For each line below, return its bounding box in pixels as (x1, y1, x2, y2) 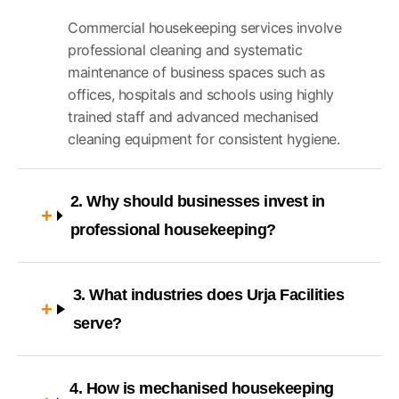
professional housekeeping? (69, 221, 276, 240)
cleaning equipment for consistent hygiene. (68, 130, 339, 149)
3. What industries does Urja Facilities (72, 286, 345, 305)
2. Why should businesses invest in (69, 192, 325, 211)
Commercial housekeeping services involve (68, 19, 341, 37)
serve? (72, 314, 122, 333)
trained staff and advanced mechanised (68, 108, 319, 126)
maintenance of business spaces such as (68, 63, 324, 82)
